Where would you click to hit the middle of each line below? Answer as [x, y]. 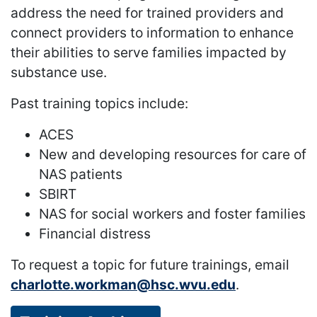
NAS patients [81, 174]
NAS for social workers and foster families [172, 214]
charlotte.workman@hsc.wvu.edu [123, 285]
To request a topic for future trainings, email [150, 265]
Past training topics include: [99, 104]
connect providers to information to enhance [152, 33]
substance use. [59, 73]
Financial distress [95, 234]
